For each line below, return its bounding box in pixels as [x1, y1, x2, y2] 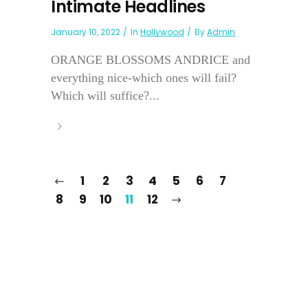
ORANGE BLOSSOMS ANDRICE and [51, 53, 250, 67]
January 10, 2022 [51, 26, 120, 38]
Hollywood [140, 26, 184, 38]
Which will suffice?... [51, 89, 159, 103]
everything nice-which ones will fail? [51, 71, 236, 85]
